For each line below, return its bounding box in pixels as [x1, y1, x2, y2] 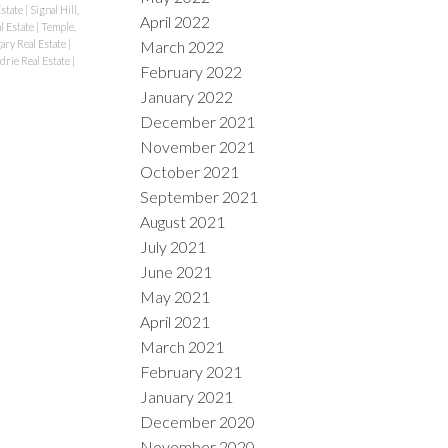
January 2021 [140, 386, 234, 406]
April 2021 [140, 311, 211, 331]
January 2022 [140, 86, 234, 106]
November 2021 [140, 136, 256, 156]
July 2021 [140, 236, 207, 256]
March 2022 [140, 36, 225, 56]
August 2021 [140, 211, 226, 231]
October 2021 [140, 161, 240, 181]
